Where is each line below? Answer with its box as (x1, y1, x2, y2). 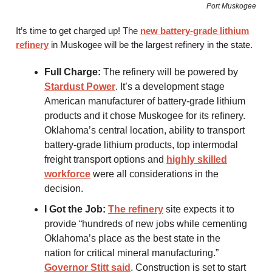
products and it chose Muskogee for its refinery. (44, 110, 245, 121)
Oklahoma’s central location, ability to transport (44, 125, 245, 136)
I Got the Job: (44, 204, 108, 215)
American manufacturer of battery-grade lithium (44, 96, 245, 107)
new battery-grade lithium (140, 25, 249, 36)
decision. (44, 183, 83, 194)
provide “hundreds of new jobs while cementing (44, 219, 247, 229)
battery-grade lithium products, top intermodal (44, 140, 238, 151)
